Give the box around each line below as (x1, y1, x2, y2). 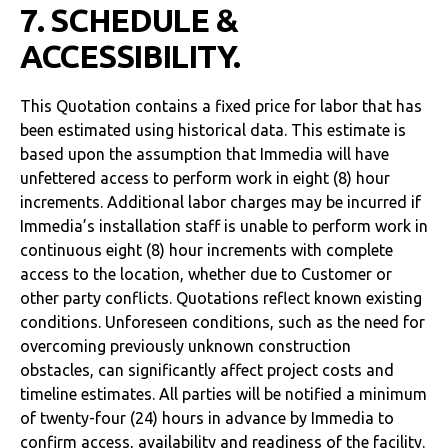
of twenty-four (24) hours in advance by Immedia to (20, 409, 394, 427)
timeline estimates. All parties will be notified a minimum (20, 385, 427, 403)
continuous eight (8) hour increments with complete (20, 241, 393, 259)
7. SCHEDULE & (20, 2, 238, 38)
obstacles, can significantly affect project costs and (20, 361, 394, 379)
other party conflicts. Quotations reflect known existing (20, 289, 422, 307)
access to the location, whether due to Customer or (20, 265, 392, 283)
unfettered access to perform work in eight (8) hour (20, 169, 390, 187)
